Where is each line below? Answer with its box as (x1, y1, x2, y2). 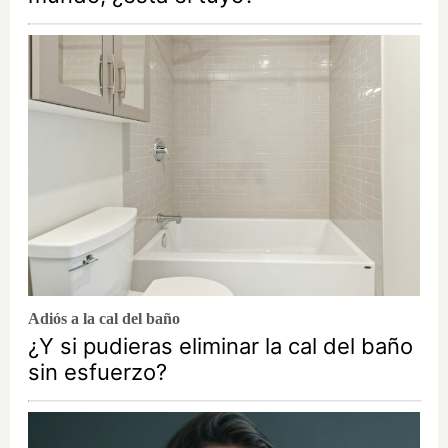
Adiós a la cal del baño (28, 310, 180, 328)
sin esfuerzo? (28, 359, 167, 386)
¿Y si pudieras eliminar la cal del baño (28, 333, 413, 360)
